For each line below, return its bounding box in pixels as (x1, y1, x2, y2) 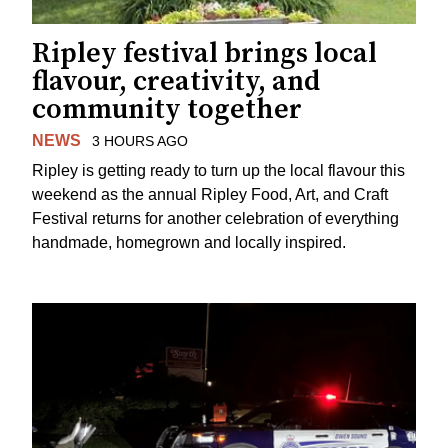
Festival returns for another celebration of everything (32, 210, 399, 228)
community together (32, 91, 302, 127)
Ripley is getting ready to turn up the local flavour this (32, 162, 405, 180)
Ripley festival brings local (32, 35, 377, 71)
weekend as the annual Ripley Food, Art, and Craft (32, 186, 388, 204)
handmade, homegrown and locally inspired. (32, 234, 346, 252)
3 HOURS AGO (91, 132, 188, 149)
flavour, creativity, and (32, 63, 320, 99)
